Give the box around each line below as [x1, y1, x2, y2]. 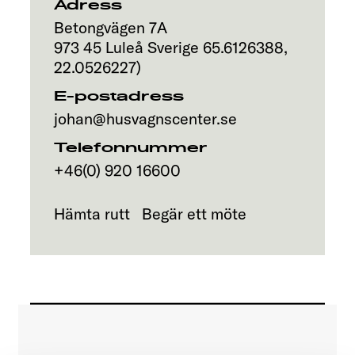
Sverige [147, 37, 199, 57]
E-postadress [54, 88, 184, 105]
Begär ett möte [142, 204, 246, 223]
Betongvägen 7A [54, 17, 167, 37]
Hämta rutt [54, 204, 130, 223]
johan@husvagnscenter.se [54, 109, 237, 128]
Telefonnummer [54, 139, 208, 157]
